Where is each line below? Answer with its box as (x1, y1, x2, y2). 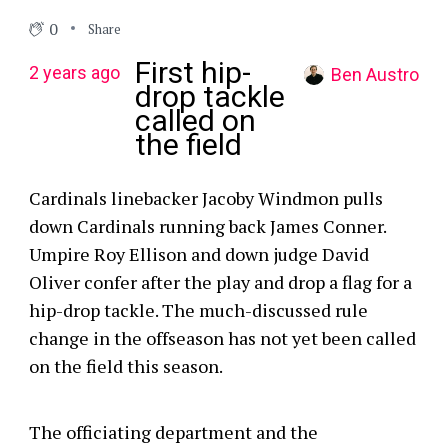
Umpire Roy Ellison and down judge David (28, 242, 369, 266)
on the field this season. (28, 354, 223, 378)
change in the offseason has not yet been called (28, 326, 416, 350)
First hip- (134, 55, 251, 90)
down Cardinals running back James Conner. (28, 214, 386, 238)
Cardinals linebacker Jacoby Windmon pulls (28, 186, 383, 210)
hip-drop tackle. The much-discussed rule (28, 298, 368, 322)
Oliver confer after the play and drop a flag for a (28, 270, 412, 294)
